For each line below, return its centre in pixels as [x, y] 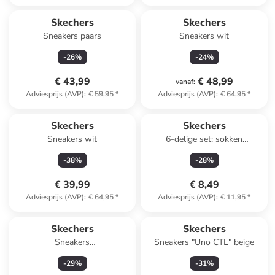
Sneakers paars [72, 36]
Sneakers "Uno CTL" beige [204, 242]
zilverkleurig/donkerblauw [72, 254]
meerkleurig [204, 151]
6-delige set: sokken [204, 139]
